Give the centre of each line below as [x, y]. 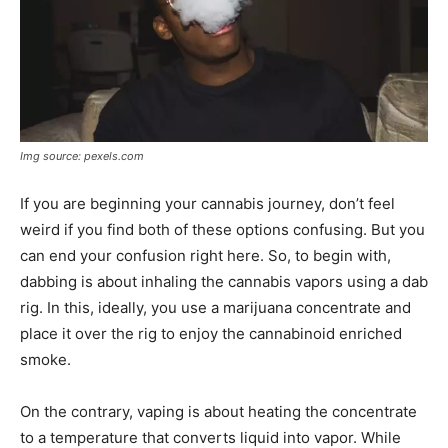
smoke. [45, 360]
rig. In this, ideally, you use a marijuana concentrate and [215, 308]
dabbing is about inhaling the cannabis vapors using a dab [224, 282]
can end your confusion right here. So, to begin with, [205, 256]
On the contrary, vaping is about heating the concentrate [218, 412]
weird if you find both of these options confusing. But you [222, 230]
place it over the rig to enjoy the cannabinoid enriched [211, 334]
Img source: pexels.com [82, 156]
